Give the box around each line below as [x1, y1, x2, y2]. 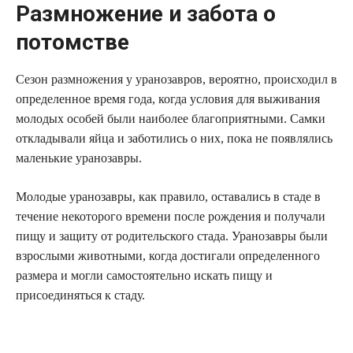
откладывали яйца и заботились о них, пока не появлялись [16, 132, 333, 146]
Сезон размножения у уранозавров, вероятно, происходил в [16, 72, 337, 87]
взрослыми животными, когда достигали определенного [16, 249, 320, 263]
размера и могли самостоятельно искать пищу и [16, 269, 273, 283]
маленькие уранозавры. [16, 151, 142, 165]
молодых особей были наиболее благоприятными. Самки [16, 112, 325, 126]
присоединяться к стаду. [16, 288, 145, 303]
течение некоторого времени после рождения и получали [16, 210, 325, 224]
